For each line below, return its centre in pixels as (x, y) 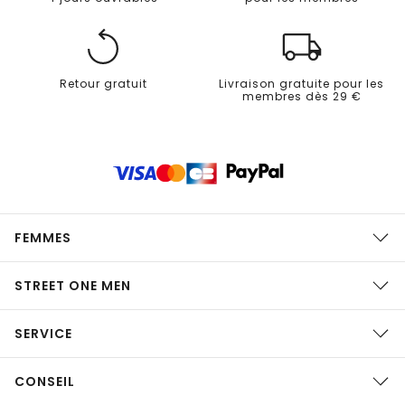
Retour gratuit (103, 83)
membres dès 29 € (301, 96)
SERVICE (43, 334)
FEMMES (43, 238)
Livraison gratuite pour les (302, 83)
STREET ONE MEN (73, 286)
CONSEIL (45, 381)
